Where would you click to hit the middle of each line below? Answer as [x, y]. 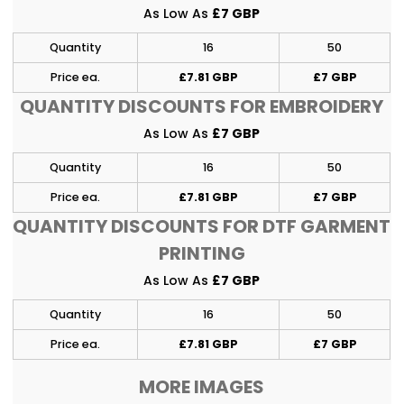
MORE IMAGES [202, 386]
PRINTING [202, 253]
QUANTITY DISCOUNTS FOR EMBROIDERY [202, 106]
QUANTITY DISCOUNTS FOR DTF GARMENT [202, 226]
